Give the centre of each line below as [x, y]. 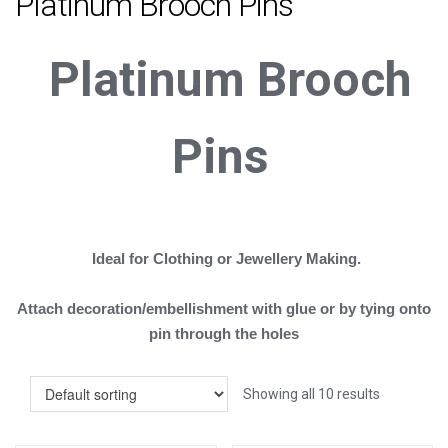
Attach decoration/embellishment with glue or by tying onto [224, 309]
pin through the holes [224, 334]
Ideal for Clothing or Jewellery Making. [228, 259]
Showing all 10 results [311, 394]
